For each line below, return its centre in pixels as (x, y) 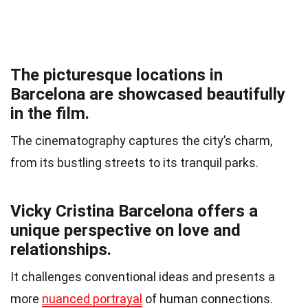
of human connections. (208, 299)
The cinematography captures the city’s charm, (141, 141)
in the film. (50, 114)
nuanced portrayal (92, 299)
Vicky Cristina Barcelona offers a (134, 211)
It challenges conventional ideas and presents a (143, 277)
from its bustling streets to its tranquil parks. (134, 163)
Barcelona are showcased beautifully (148, 95)
